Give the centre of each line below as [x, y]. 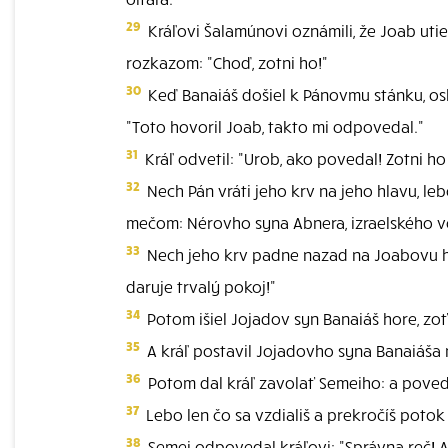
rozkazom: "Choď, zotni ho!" [227, 62]
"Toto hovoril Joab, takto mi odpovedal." [275, 126]
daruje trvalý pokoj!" [201, 286]
